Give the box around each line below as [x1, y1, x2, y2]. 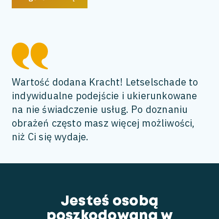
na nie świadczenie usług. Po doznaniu [12, 103, 188, 116]
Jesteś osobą [60, 196, 159, 208]
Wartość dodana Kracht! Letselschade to [12, 75, 198, 88]
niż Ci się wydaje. [12, 130, 89, 143]
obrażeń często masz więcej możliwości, [12, 116, 195, 130]
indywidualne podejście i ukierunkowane [12, 89, 197, 102]
